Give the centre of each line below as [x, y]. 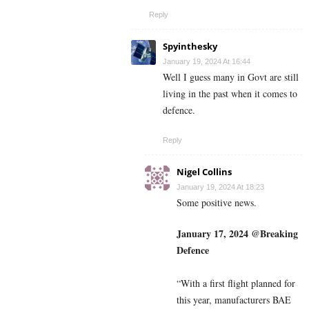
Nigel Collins [204, 172]
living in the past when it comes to [230, 94]
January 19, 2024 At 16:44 [207, 62]
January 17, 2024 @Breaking [237, 234]
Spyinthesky [190, 47]
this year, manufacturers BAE [234, 300]
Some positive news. [217, 203]
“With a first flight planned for [236, 283]
